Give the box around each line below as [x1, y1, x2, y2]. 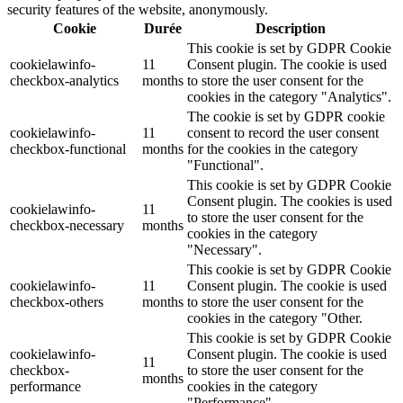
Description [255, 20, 326, 36]
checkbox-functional [10, 140, 126, 157]
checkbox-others [10, 293, 103, 309]
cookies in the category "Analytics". [187, 88, 391, 104]
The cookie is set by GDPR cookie [187, 108, 385, 124]
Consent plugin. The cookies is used [187, 193, 392, 209]
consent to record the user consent [187, 124, 379, 140]
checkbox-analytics [10, 72, 119, 88]
